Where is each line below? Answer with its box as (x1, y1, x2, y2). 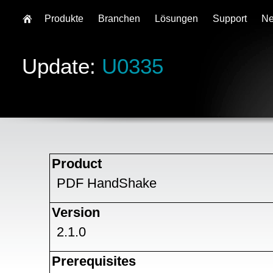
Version (52, 205, 100, 220)
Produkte (44, 13, 83, 24)
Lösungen (155, 13, 198, 24)
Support (213, 13, 247, 24)
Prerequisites (52, 253, 136, 269)
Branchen (98, 13, 140, 24)
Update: (22, 54, 102, 78)
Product (52, 156, 102, 171)
